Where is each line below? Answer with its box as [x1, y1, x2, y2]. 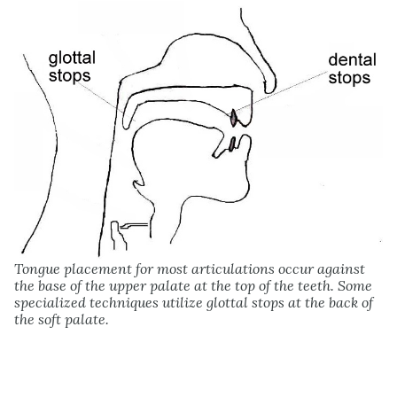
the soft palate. [14, 309, 109, 328]
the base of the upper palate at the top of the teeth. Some [14, 276, 372, 294]
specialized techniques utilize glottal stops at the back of [14, 292, 373, 311]
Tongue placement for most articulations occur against [14, 259, 365, 277]
